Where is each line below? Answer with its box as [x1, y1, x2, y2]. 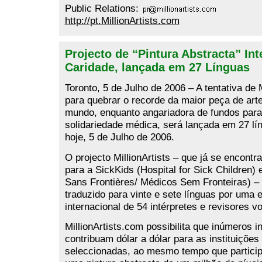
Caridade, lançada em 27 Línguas [64, 60, 250, 74]
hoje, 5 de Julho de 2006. [64, 132, 174, 143]
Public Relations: [64, 2, 142, 14]
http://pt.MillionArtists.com [64, 15, 180, 26]
